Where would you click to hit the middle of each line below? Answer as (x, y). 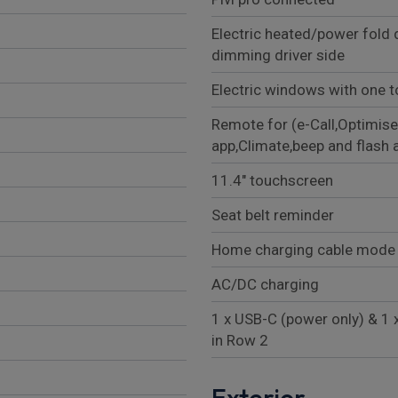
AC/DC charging (265, 285)
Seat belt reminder (273, 215)
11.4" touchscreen (272, 181)
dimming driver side (278, 56)
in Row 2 (240, 341)
